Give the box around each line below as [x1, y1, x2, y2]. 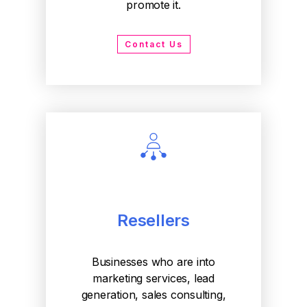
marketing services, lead [93, 271, 214, 285]
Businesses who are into [91, 255, 216, 269]
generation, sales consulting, [81, 288, 226, 302]
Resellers [116, 210, 191, 230]
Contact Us [124, 39, 183, 49]
